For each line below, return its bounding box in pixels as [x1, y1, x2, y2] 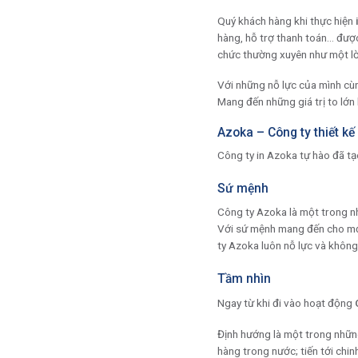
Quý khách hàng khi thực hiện [217, 14, 356, 27]
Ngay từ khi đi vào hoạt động [217, 296, 355, 309]
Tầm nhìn [217, 271, 271, 287]
